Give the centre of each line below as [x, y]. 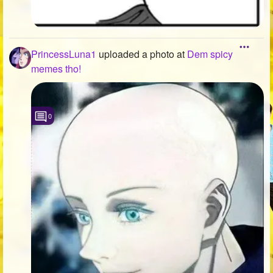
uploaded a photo [136, 54]
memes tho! [56, 68]
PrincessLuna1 [64, 54]
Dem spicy [210, 54]
